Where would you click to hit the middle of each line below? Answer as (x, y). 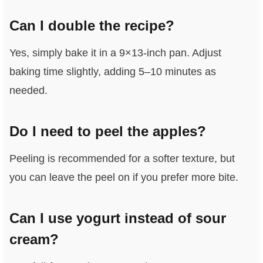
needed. (28, 91)
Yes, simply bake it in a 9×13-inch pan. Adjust (115, 53)
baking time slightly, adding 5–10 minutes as (112, 72)
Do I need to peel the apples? (107, 131)
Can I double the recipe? (92, 26)
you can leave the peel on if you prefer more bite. (124, 178)
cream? (34, 240)
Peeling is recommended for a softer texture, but (122, 159)
